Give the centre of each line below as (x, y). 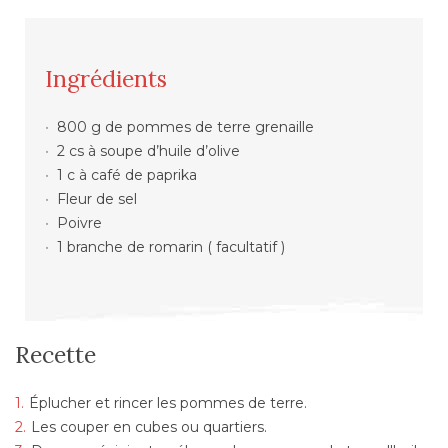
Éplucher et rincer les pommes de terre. (168, 402)
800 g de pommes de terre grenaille (185, 126)
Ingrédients (106, 78)
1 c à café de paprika (126, 174)
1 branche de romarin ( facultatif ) (170, 246)
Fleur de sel (96, 198)
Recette (55, 354)
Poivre (79, 222)
